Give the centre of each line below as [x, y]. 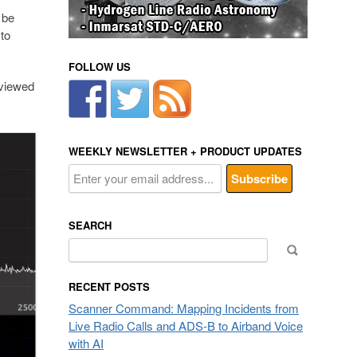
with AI [86, 343]
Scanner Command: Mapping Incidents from [184, 308]
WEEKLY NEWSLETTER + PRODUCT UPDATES [185, 151]
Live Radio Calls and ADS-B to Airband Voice [186, 326]
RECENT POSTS [109, 286]
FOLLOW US [100, 67]
